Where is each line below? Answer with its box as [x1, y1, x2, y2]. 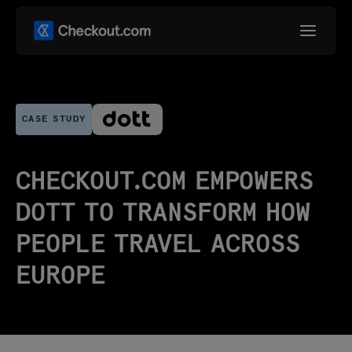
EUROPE [16, 264, 105, 289]
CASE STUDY [22, 115, 86, 125]
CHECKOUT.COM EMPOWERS [16, 170, 313, 195]
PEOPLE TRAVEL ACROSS [16, 233, 300, 258]
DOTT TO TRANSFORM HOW [16, 201, 310, 226]
